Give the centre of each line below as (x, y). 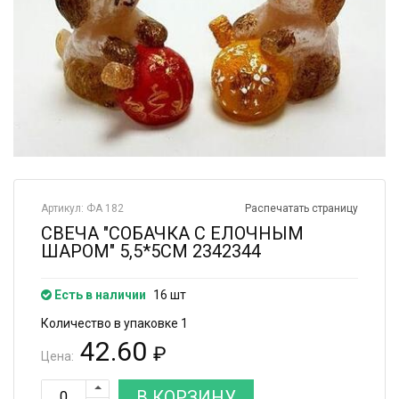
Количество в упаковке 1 (114, 323)
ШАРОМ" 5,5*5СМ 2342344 (151, 251)
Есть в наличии (99, 294)
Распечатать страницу (301, 208)
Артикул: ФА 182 (82, 208)
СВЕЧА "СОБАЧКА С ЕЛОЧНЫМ (172, 233)
